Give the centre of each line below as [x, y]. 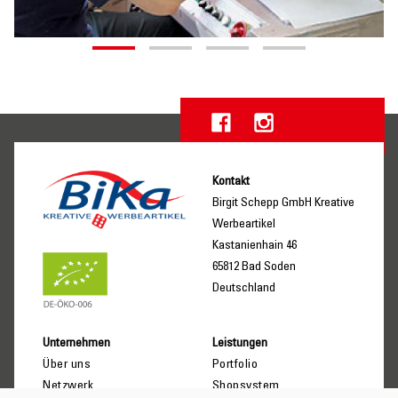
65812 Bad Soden [254, 268]
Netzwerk [68, 386]
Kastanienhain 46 [254, 247]
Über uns [67, 365]
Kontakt [231, 183]
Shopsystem [246, 386]
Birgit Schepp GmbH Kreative [283, 204]
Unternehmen [76, 344]
